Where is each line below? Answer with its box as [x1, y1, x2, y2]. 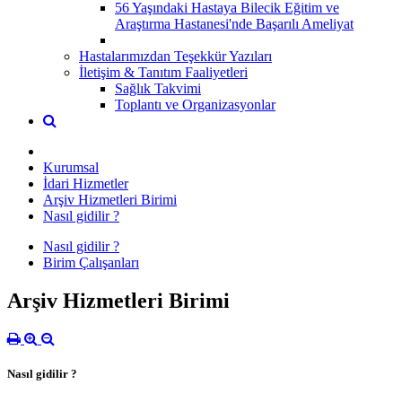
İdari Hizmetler [43, 175, 128, 191]
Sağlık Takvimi [115, 80, 201, 96]
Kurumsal [43, 159, 99, 175]
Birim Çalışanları [43, 254, 139, 270]
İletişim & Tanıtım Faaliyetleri [79, 64, 248, 80]
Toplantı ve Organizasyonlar [115, 96, 275, 112]
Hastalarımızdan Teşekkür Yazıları [79, 48, 272, 64]
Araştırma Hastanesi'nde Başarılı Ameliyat [115, 15, 354, 31]
